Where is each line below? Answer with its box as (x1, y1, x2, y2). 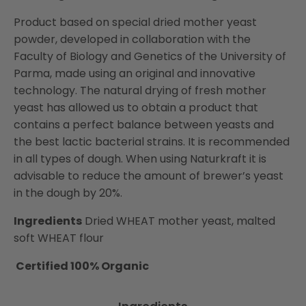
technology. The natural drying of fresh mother (14, 83, 266, 99)
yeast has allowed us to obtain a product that (14, 100, 258, 116)
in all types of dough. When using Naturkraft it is (14, 151, 266, 167)
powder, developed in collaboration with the (14, 31, 251, 48)
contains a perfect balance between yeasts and (14, 117, 274, 133)
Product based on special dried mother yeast (14, 14, 257, 31)
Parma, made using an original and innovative (14, 66, 255, 82)
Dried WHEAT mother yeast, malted (82, 213, 275, 229)
